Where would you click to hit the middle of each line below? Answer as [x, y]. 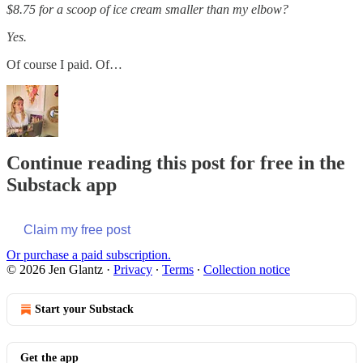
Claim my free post [77, 230]
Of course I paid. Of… [64, 64]
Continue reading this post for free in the [176, 163]
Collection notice [247, 270]
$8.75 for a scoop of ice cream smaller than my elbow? [147, 9]
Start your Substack [84, 310]
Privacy [133, 270]
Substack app [62, 185]
